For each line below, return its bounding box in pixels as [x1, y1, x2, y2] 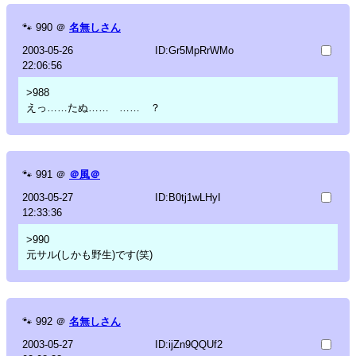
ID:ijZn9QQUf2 [154, 338, 222, 350]
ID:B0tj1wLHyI [154, 191, 221, 203]
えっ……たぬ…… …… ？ [26, 101, 161, 114]
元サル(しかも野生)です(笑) [26, 248, 153, 261]
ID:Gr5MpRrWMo [154, 44, 234, 56]
